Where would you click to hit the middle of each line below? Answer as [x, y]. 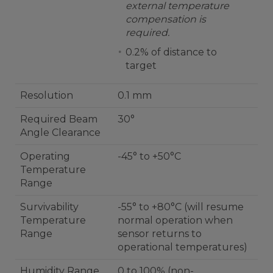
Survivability [49, 207]
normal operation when [175, 220]
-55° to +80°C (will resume [181, 207]
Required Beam [59, 119]
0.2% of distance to [171, 52]
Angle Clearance [60, 133]
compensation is [166, 19]
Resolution [47, 95]
